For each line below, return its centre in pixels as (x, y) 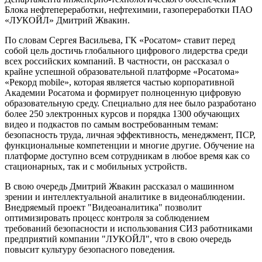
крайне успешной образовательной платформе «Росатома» (122, 72)
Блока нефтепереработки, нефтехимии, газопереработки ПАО (129, 10)
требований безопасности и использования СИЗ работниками (129, 229)
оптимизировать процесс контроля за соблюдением (107, 218)
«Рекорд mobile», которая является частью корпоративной (120, 82)
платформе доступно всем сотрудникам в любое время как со (127, 156)
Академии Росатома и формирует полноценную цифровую (123, 93)
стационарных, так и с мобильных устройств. (96, 167)
